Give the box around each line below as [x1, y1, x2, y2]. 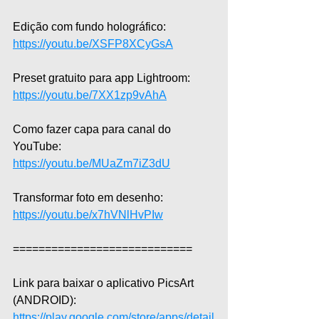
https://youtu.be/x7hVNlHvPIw [13, 209, 163, 221]
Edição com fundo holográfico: [13, 21, 169, 33]
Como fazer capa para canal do [13, 123, 174, 136]
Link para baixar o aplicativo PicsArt [13, 277, 197, 290]
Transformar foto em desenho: [13, 192, 166, 204]
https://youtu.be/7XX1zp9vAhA [13, 89, 167, 102]
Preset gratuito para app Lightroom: [13, 72, 193, 85]
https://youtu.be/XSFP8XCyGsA [13, 38, 173, 51]
